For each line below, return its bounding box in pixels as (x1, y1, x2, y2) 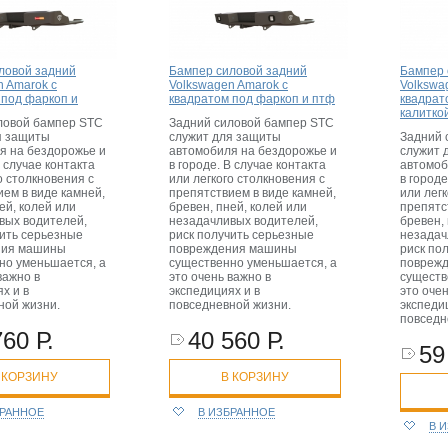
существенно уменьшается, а (169, 255, 337, 270)
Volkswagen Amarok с (169, 77, 288, 92)
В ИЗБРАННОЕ (198, 405, 275, 418)
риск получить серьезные (169, 227, 314, 242)
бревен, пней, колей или (169, 199, 307, 214)
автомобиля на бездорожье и (169, 143, 337, 158)
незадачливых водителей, (169, 213, 318, 228)
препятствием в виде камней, (169, 185, 336, 200)
